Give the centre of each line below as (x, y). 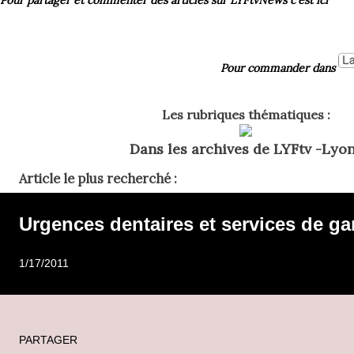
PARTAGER (48, 340)
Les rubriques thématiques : (246, 115)
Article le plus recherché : (98, 179)
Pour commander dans (279, 68)
